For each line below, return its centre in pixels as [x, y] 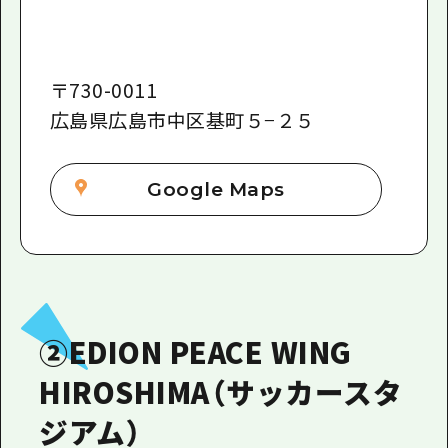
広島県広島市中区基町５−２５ [182, 119]
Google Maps [216, 189]
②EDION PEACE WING [195, 351]
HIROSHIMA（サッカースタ [221, 391]
